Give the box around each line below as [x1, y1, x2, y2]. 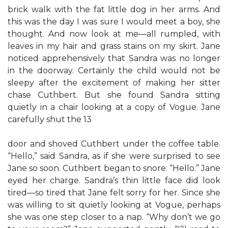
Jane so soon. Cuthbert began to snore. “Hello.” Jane [8, 163, 220, 173]
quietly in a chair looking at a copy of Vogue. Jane [8, 102, 220, 112]
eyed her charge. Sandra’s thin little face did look [8, 176, 220, 185]
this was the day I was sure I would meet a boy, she [8, 17, 220, 26]
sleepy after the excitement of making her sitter [8, 78, 220, 88]
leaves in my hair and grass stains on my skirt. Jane [8, 41, 220, 51]
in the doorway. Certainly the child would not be [8, 66, 220, 75]
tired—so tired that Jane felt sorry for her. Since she [8, 188, 220, 197]
